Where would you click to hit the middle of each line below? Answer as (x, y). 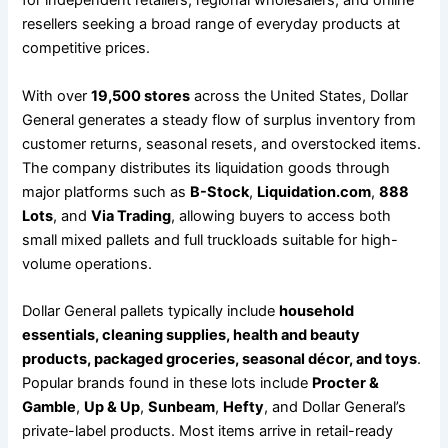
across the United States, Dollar (299, 95)
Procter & (346, 382)
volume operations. (87, 263)
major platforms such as (106, 191)
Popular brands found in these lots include (167, 382)
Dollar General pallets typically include (151, 310)
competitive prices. (86, 48)
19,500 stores (141, 95)
